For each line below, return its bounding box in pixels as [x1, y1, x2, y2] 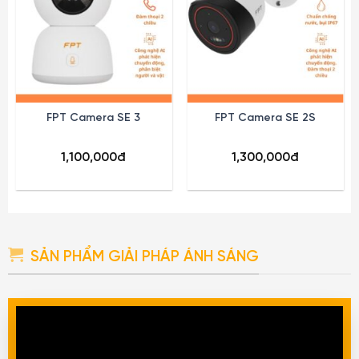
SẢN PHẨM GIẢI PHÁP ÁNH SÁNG [30, 249, 260, 266]
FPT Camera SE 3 [46, 112, 141, 125]
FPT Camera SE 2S [215, 112, 317, 125]
